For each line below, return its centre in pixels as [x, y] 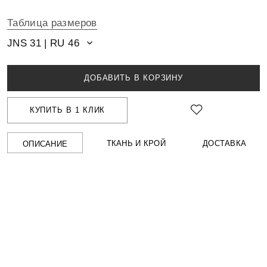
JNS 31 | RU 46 [43, 43]
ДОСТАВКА [225, 143]
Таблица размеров [52, 23]
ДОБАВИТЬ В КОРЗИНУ [133, 78]
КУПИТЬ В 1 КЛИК [67, 110]
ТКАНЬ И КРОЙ [136, 143]
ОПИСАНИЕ [45, 144]
